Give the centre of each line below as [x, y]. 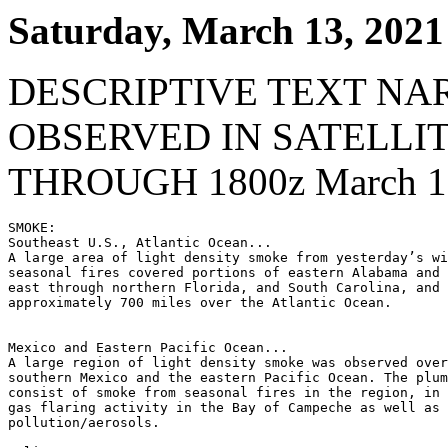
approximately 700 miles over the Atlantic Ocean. [200, 302]
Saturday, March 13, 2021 [226, 30]
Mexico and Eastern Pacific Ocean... [148, 347]
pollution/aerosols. [84, 422]
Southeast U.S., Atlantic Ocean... [140, 242]
